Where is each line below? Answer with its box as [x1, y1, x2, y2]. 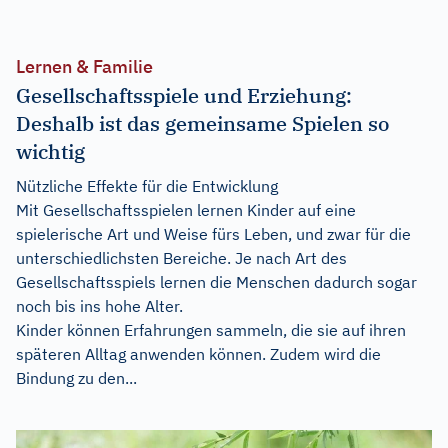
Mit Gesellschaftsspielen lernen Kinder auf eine [16, 200, 356, 220]
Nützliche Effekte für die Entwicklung [16, 176, 278, 196]
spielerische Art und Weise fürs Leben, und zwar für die [16, 224, 411, 244]
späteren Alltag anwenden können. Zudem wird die [16, 344, 381, 364]
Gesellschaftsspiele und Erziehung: [16, 82, 352, 109]
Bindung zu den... [16, 368, 137, 388]
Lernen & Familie [16, 55, 153, 78]
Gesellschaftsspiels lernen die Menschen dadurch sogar [16, 272, 417, 292]
